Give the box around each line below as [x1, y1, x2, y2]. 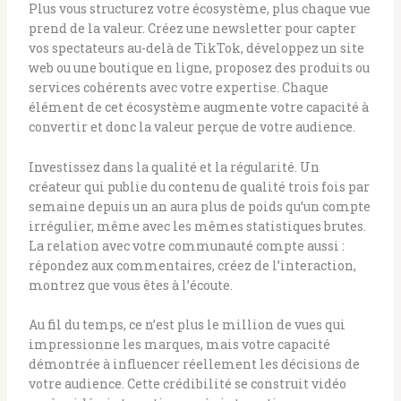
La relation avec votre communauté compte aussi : [28, 236, 345, 254]
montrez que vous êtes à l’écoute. [28, 276, 233, 294]
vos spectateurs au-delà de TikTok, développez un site [28, 39, 364, 57]
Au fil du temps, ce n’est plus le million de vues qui [28, 316, 346, 334]
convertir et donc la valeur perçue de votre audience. [28, 118, 355, 136]
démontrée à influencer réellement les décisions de [28, 355, 360, 373]
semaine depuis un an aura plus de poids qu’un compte [28, 197, 371, 215]
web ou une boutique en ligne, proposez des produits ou [28, 59, 370, 77]
